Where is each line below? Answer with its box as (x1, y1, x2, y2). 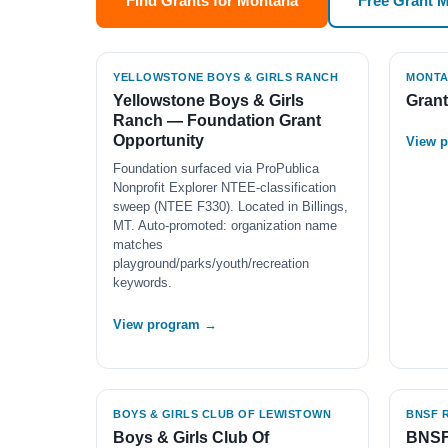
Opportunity (113, 132, 204, 149)
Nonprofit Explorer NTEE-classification (113, 180, 336, 195)
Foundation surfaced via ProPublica (113, 161, 319, 176)
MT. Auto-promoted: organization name (113, 218, 337, 233)
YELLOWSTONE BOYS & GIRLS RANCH (113, 71, 338, 83)
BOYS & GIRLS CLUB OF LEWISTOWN (113, 408, 331, 420)
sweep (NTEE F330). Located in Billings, (113, 199, 348, 214)
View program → (113, 317, 217, 332)
